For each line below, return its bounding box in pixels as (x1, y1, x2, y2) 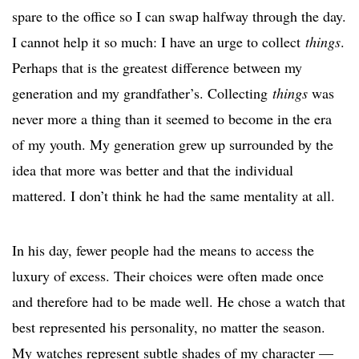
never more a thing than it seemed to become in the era (12, 109, 332, 129)
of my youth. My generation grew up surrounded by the (12, 135, 333, 155)
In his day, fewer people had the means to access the (12, 240, 314, 260)
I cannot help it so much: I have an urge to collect (12, 32, 305, 52)
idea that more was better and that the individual (12, 160, 293, 180)
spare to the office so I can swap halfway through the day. (12, 6, 346, 26)
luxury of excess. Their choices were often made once (12, 266, 324, 286)
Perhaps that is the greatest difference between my (12, 58, 302, 78)
